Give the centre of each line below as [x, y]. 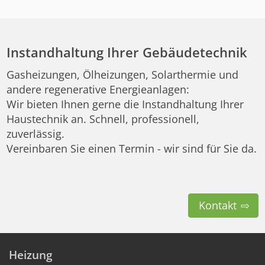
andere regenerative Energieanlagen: [98, 89]
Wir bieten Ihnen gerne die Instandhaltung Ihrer [125, 104]
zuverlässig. [36, 133]
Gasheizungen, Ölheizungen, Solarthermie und [123, 74]
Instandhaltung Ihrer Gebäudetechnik [127, 53]
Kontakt [217, 205]
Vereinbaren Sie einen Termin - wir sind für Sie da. [132, 148]
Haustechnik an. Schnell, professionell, [103, 119]
